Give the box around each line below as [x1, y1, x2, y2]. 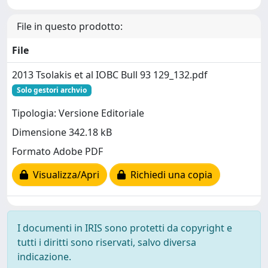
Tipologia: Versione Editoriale [12, 106, 144, 120]
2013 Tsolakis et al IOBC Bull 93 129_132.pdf [12, 68, 208, 81]
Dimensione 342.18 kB [12, 125, 112, 139]
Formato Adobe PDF [12, 144, 103, 158]
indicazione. [17, 249, 71, 263]
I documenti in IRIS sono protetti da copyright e [17, 221, 232, 234]
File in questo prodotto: [17, 19, 123, 33]
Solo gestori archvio [16, 84, 87, 95]
